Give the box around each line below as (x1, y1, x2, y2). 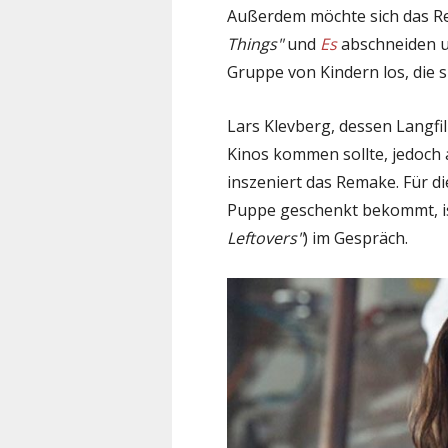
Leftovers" (227, 226, 303, 249)
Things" (227, 32, 283, 55)
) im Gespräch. (303, 226, 408, 249)
